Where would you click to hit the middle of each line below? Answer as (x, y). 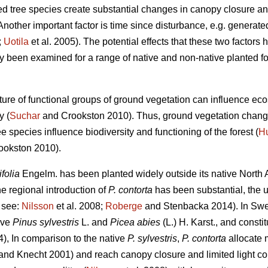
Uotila (16, 42)
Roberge (124, 206)
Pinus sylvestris (46, 223)
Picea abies (135, 223)
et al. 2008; (80, 206)
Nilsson (38, 206)
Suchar (25, 116)
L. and (95, 223)
